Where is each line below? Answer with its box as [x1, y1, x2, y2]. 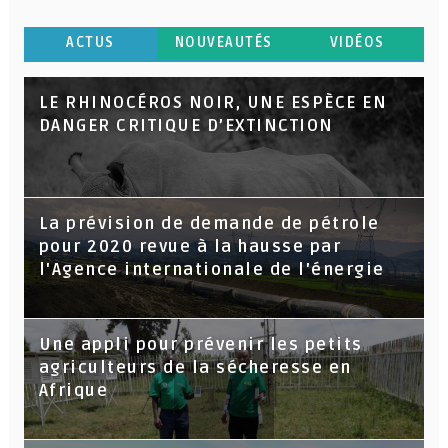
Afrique [38, 380, 109, 401]
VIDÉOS [329, 33, 385, 51]
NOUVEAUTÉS [174, 33, 273, 51]
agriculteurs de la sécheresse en [38, 357, 352, 378]
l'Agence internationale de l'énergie [38, 259, 385, 280]
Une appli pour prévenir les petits [38, 334, 363, 355]
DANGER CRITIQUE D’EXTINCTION [38, 115, 334, 136]
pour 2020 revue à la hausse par [38, 236, 342, 257]
